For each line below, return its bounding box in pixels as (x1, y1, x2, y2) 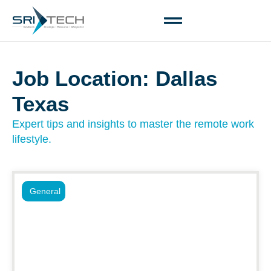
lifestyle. (12, 133, 51, 145)
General (30, 186, 60, 196)
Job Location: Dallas (12, 67, 217, 90)
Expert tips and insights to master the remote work (12, 118, 254, 130)
